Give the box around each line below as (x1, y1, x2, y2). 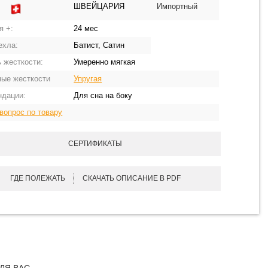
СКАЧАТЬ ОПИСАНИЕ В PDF (82, 174, 181, 182)
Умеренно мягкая (74, 57, 136, 66)
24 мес (74, 24, 99, 33)
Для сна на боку (74, 91, 133, 100)
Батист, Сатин (74, 41, 125, 50)
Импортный (157, 2, 198, 11)
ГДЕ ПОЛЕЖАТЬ (10, 174, 65, 182)
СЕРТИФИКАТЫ (68, 139, 123, 148)
